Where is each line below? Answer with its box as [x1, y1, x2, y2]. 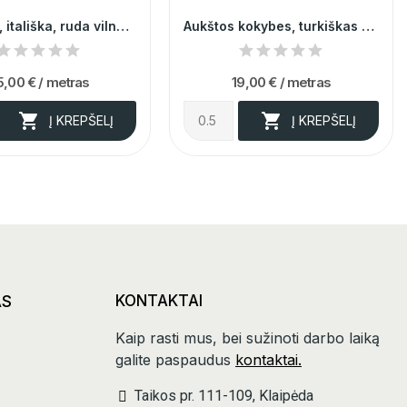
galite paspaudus [115, 350, 235, 369]
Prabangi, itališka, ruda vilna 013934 [116, 17, 130, 34]
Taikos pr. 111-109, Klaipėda [134, 386, 313, 404]
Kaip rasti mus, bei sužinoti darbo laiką [115, 328, 380, 347]
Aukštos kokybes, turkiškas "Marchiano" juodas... [362, 17, 375, 34]
